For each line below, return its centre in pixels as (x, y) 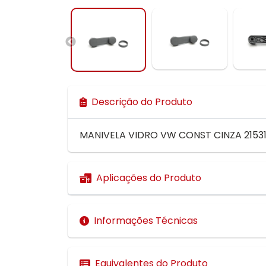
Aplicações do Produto (149, 178)
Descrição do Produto (142, 102)
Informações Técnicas (146, 221)
